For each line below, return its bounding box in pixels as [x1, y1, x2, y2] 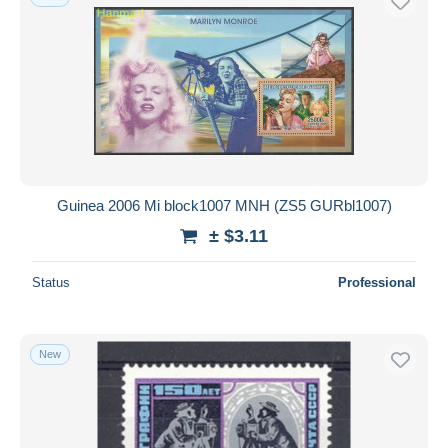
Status [32, 274, 70, 290]
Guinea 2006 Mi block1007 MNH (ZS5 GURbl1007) [56, 196, 392, 214]
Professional [338, 274, 416, 290]
